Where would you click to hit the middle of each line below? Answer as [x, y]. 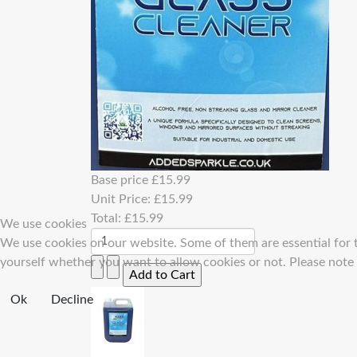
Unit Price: [122, 199]
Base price [121, 180]
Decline [72, 299]
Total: [108, 218]
